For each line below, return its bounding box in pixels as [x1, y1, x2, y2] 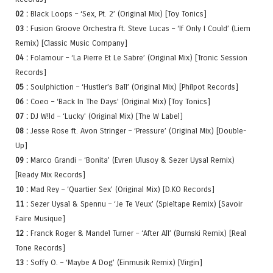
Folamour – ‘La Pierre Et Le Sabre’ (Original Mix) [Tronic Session [28, 53, 247, 63]
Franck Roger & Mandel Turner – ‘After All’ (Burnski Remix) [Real [28, 229, 246, 238]
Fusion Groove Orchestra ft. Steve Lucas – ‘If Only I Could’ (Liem [28, 24, 250, 34]
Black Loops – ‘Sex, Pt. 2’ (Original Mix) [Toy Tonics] [28, 9, 207, 19]
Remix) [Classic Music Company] [15, 38, 127, 48]
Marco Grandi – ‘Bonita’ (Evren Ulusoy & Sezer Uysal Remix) [28, 155, 235, 165]
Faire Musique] [15, 214, 65, 224]
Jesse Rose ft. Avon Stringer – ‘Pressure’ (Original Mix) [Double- [28, 126, 246, 136]
